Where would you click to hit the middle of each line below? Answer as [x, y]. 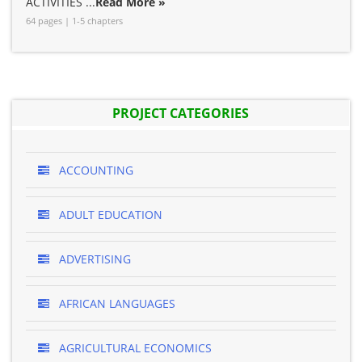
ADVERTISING [93, 259]
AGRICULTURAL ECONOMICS [134, 348]
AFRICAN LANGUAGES [116, 303]
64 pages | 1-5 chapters [74, 21]
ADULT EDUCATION [109, 215]
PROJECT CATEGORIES [181, 113]
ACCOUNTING [95, 170]
